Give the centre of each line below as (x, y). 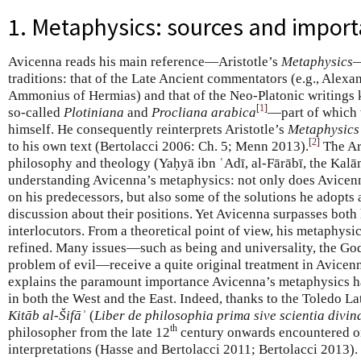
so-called (36, 112)
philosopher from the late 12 (89, 332)
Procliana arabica (204, 112)
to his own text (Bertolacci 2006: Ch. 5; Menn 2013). (158, 146)
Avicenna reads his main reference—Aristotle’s (145, 61)
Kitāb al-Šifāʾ (47, 315)
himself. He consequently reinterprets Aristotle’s (148, 129)
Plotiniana (94, 112)
